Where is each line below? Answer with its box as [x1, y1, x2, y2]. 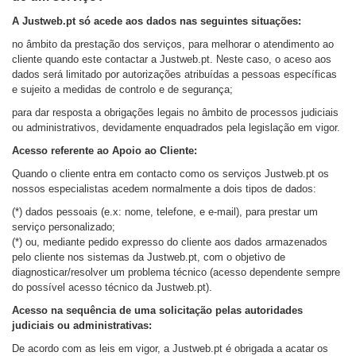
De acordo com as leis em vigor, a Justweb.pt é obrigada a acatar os [12, 342, 328, 354]
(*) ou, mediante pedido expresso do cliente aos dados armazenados [12, 236, 327, 248]
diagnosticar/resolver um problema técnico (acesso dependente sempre [12, 266, 340, 278]
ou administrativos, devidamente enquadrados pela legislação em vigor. [12, 122, 340, 133]
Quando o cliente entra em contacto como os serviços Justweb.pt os [12, 168, 329, 180]
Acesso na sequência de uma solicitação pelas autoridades [12, 304, 303, 316]
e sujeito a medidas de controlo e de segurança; [12, 83, 233, 95]
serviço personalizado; [12, 221, 118, 233]
